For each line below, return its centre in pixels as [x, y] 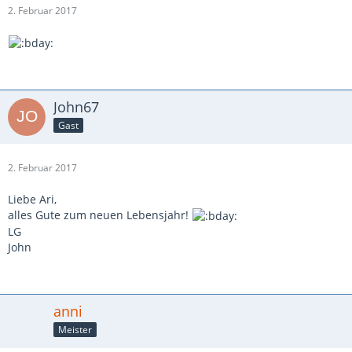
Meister [75, 330]
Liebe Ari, [32, 199]
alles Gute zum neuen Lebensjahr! [100, 215]
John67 [76, 107]
